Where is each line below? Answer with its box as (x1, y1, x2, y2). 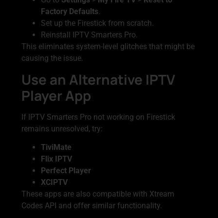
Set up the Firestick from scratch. (41, 18, 154, 28)
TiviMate (41, 142, 72, 152)
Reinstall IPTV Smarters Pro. (41, 30, 138, 40)
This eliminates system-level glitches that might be (21, 42, 195, 52)
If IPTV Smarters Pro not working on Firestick (21, 112, 175, 122)
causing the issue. (21, 54, 83, 63)
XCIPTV (41, 177, 68, 187)
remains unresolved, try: (21, 124, 103, 133)
